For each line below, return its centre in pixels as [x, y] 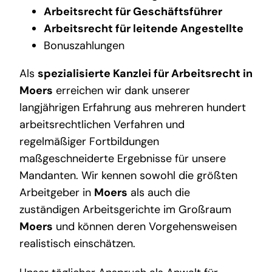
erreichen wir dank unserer [121, 91]
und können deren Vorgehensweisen [144, 227]
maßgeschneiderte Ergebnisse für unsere [122, 159]
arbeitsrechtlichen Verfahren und [102, 125]
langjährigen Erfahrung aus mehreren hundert [132, 108]
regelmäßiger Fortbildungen [89, 142]
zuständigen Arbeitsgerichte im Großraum [125, 210]
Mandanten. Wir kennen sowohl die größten [128, 176]
